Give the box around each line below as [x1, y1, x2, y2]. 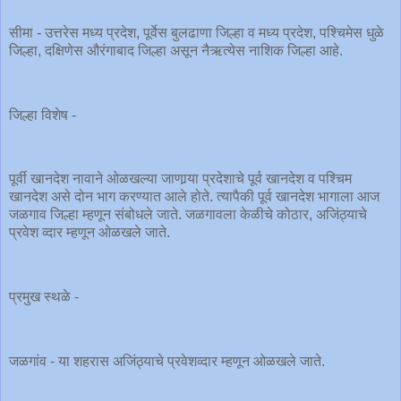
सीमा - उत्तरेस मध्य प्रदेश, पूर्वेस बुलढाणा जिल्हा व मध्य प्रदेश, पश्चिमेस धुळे [9, 25, 384, 41]
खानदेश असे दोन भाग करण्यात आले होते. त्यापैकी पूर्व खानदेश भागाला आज [9, 189, 380, 205]
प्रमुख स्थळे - [9, 289, 79, 305]
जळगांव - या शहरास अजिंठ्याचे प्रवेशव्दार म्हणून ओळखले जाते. [9, 353, 328, 369]
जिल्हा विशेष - [9, 107, 76, 123]
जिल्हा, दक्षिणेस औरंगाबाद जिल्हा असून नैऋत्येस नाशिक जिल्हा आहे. [9, 43, 343, 59]
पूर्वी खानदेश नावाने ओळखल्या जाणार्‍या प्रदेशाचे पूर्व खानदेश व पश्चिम [9, 171, 352, 187]
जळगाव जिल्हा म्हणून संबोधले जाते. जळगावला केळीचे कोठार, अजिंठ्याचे [9, 207, 367, 223]
